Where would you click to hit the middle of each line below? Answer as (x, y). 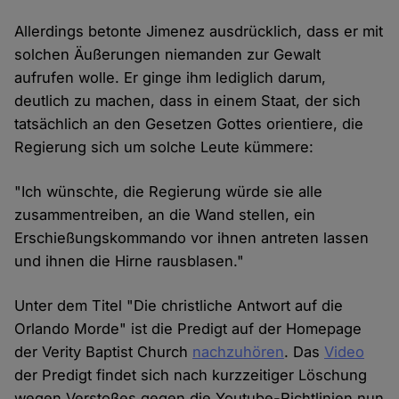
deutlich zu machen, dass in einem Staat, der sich (188, 101)
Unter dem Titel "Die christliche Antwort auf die (179, 306)
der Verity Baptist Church (104, 352)
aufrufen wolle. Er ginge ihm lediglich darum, (171, 78)
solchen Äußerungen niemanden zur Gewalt (168, 55)
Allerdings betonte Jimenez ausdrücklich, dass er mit (199, 32)
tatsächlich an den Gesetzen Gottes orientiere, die (189, 124)
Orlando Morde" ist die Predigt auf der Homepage (188, 329)
